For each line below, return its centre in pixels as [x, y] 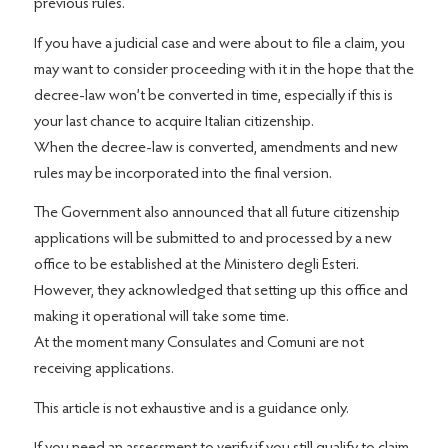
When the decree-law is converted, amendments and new [215, 147]
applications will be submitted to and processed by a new [212, 239]
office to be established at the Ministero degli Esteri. [196, 265]
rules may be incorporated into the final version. [182, 173]
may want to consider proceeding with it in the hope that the [223, 69]
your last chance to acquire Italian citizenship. [173, 121]
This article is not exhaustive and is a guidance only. [191, 408]
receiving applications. [103, 369]
